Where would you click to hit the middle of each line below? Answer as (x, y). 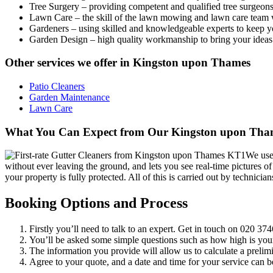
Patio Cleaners (57, 86)
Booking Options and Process (96, 203)
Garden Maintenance (69, 97)
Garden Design (58, 39)
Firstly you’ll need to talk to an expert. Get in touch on (135, 229)
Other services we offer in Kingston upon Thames (128, 63)
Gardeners (49, 28)
